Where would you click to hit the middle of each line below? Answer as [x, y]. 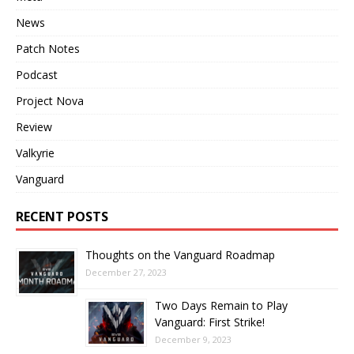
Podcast [37, 74]
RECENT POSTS [62, 216]
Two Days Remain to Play [221, 305]
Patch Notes [48, 48]
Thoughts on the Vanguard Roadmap [180, 254]
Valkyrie [35, 153]
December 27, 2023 [126, 272]
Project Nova [50, 100]
